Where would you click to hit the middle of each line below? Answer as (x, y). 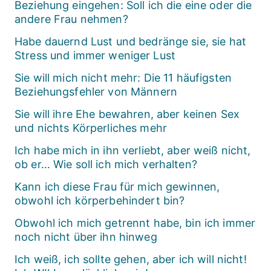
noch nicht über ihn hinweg (86, 237)
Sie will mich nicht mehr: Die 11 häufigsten (123, 78)
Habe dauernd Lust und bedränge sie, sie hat (131, 42)
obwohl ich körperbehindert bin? (100, 201)
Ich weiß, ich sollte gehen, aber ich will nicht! (131, 260)
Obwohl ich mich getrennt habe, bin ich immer (135, 223)
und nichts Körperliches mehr (91, 128)
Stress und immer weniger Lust (95, 56)
